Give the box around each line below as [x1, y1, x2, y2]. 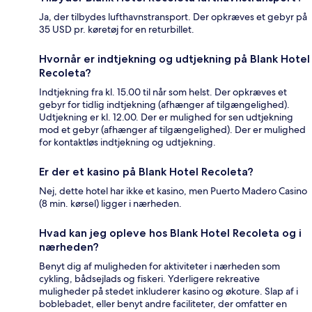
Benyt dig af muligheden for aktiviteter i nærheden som [39, 260, 280, 273]
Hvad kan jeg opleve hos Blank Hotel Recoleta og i [39, 226, 302, 240]
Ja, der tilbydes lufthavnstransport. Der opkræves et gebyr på [39, 10, 307, 24]
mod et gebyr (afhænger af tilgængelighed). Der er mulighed [39, 123, 306, 136]
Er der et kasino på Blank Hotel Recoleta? [39, 165, 253, 179]
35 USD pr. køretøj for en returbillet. [39, 23, 194, 36]
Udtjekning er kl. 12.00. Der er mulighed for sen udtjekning [39, 111, 293, 124]
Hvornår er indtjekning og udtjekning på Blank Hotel [39, 52, 310, 66]
